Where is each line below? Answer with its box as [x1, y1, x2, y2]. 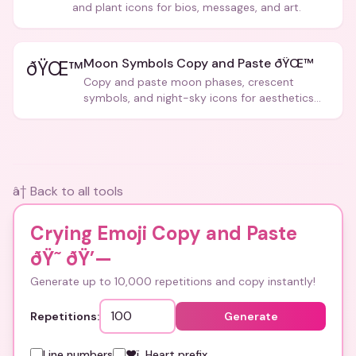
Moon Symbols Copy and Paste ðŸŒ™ [83, 55, 314, 72]
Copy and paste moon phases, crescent [83, 75, 294, 89]
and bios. [83, 106, 131, 121]
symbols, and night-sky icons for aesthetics [83, 91, 314, 105]
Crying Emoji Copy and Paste [30, 221, 297, 246]
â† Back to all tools [13, 183, 123, 199]
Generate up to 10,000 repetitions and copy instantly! [30, 274, 315, 288]
